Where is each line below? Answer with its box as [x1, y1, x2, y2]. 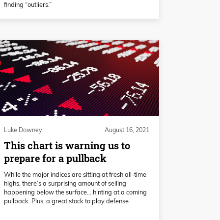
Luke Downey [4, 126, 42, 134]
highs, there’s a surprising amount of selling [4, 179, 126, 187]
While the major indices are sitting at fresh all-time [4, 170, 146, 178]
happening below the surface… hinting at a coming [4, 188, 147, 196]
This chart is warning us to [4, 138, 130, 152]
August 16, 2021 [105, 126, 149, 134]
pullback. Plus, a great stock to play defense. [4, 196, 130, 205]
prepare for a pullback [4, 151, 107, 165]
